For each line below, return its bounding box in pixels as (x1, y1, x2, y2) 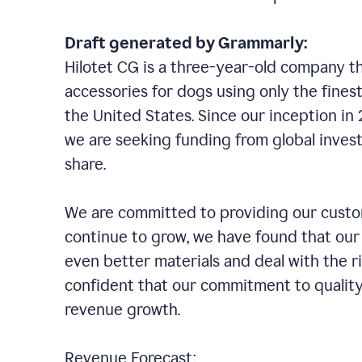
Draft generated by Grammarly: (65, 33, 317, 53)
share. (65, 154, 125, 174)
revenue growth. (65, 300, 200, 319)
